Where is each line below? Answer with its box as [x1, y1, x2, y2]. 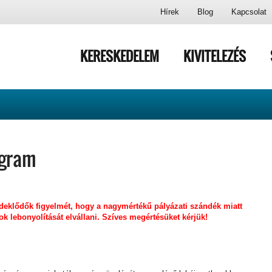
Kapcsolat [231, 7, 267, 16]
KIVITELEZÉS [183, 46, 246, 66]
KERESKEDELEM [80, 46, 159, 66]
